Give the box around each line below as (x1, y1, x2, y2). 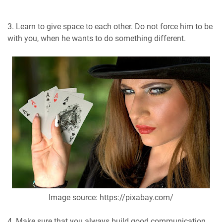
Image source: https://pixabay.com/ (49, 192, 173, 202)
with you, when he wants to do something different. (7, 33, 186, 43)
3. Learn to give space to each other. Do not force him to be (7, 21, 213, 31)
